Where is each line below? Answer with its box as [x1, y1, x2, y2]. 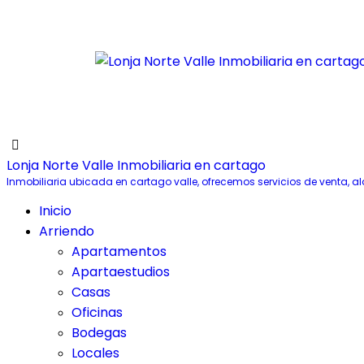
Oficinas [71, 303, 123, 322]
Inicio [39, 201, 71, 220]
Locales [71, 344, 119, 362]
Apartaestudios [71, 262, 170, 281]
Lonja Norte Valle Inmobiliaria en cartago [6, 156, 266, 175]
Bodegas [71, 323, 127, 342]
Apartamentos [71, 242, 167, 261]
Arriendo [39, 222, 94, 240]
